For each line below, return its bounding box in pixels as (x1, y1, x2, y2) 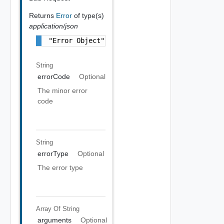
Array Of (35, 204, 62, 212)
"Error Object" (48, 36, 104, 44)
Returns (28, 11, 56, 19)
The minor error (37, 86, 87, 94)
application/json (28, 21, 78, 30)
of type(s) (73, 11, 104, 19)
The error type (37, 163, 83, 171)
